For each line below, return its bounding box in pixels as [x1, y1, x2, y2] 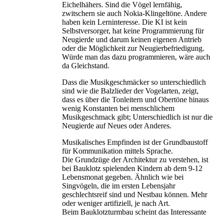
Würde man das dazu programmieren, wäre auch [62, 53, 210, 62]
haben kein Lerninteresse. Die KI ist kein [62, 18, 187, 27]
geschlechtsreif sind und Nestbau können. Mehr [62, 190, 207, 199]
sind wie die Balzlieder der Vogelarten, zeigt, [62, 87, 199, 95]
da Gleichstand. [62, 62, 109, 70]
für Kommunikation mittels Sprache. [62, 147, 173, 155]
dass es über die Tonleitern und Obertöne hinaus [62, 95, 209, 104]
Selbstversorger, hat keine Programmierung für [62, 27, 204, 35]
